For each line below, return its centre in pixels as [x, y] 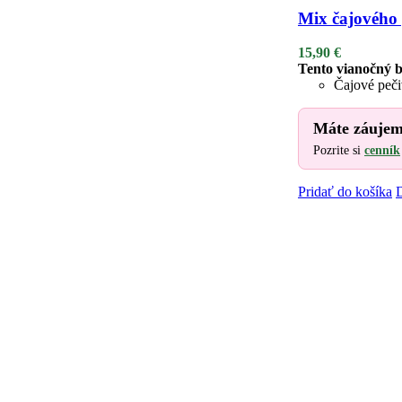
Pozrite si [339, 151]
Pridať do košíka [345, 192]
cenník [382, 151]
